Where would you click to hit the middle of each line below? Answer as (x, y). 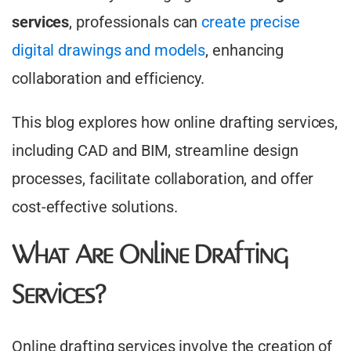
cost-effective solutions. (95, 207)
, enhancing (245, 51)
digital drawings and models (109, 51)
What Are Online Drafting (150, 257)
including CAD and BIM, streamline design (155, 151)
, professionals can (136, 22)
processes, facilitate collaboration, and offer (163, 179)
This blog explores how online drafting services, (175, 123)
